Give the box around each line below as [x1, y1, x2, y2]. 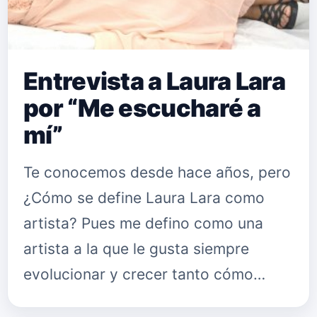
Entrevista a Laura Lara [23, 67, 285, 96]
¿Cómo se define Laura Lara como [23, 189, 265, 207]
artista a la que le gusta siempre [23, 240, 249, 258]
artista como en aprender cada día [23, 291, 267, 309]
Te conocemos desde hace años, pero [23, 163, 291, 181]
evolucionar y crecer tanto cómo [23, 265, 253, 283]
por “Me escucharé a [23, 93, 261, 122]
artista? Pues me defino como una [23, 214, 263, 232]
